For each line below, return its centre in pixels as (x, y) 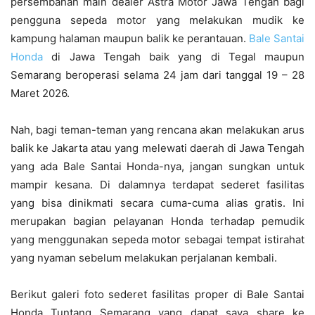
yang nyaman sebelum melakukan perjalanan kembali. (144, 257)
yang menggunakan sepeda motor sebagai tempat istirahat (157, 239)
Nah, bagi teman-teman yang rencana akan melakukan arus (157, 129)
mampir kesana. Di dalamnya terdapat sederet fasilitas (157, 184)
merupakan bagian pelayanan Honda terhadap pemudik (157, 221)
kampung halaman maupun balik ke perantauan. (130, 38)
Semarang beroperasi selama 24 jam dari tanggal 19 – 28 (157, 75)
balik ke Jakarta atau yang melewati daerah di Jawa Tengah (157, 148)
